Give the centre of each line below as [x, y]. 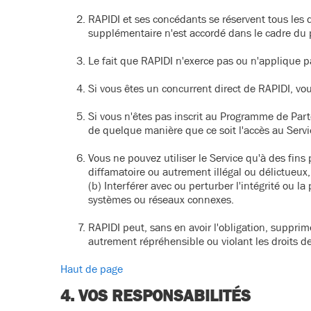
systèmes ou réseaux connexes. [161, 199]
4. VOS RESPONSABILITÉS [155, 295]
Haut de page [92, 269]
